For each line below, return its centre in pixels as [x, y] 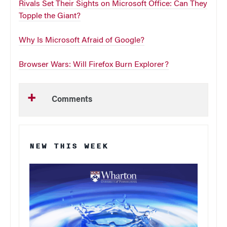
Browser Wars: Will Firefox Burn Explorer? [94, 65]
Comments [72, 100]
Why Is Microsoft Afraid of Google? [82, 41]
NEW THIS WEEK [69, 146]
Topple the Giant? [50, 16]
